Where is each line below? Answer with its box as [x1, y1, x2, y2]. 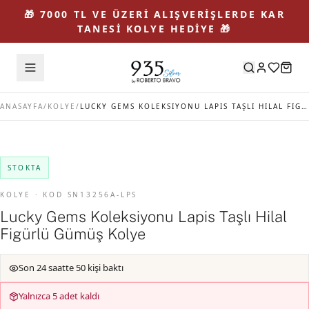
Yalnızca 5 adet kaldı [19, 290, 99, 302]
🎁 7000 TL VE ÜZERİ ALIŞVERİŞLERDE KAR [23, 8, 286, 21]
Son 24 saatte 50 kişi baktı [19, 261, 123, 274]
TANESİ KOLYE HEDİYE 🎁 [77, 22, 232, 35]
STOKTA [8, 163, 42, 172]
